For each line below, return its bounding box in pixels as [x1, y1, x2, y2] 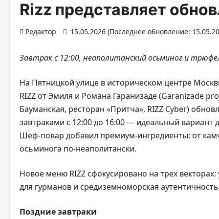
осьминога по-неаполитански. [20, 143, 136, 154]
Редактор [25, 27, 56, 36]
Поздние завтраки [20, 206, 99, 217]
